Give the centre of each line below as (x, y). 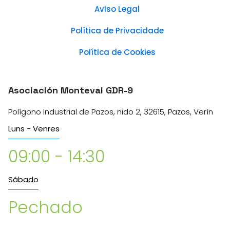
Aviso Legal (117, 9)
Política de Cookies (117, 52)
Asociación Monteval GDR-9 (71, 90)
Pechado (46, 207)
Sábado (24, 179)
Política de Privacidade (117, 30)
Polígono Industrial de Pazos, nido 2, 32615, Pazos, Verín (111, 111)
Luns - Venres (34, 128)
